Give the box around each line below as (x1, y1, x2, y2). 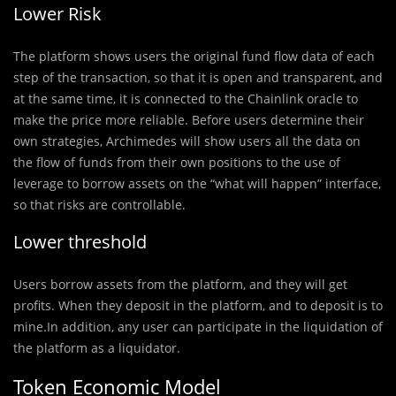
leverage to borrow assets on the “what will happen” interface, (13, 174, 381, 192)
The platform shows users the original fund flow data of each (13, 47, 375, 65)
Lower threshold (13, 229, 147, 254)
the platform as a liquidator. (13, 339, 180, 356)
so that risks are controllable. (13, 195, 186, 213)
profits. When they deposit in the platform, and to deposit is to (13, 296, 383, 314)
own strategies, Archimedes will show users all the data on (13, 132, 361, 149)
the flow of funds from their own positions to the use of (13, 153, 340, 171)
